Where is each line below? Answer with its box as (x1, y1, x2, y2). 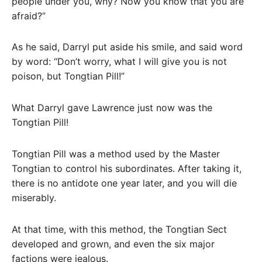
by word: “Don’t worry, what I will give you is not (12, 56, 227, 68)
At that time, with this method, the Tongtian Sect (12, 223, 227, 235)
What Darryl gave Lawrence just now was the (12, 102, 212, 114)
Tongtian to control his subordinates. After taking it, (12, 162, 242, 174)
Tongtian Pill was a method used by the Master (12, 147, 220, 160)
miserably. (12, 191, 56, 204)
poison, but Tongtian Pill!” (12, 70, 125, 82)
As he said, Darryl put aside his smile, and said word (12, 41, 243, 53)
